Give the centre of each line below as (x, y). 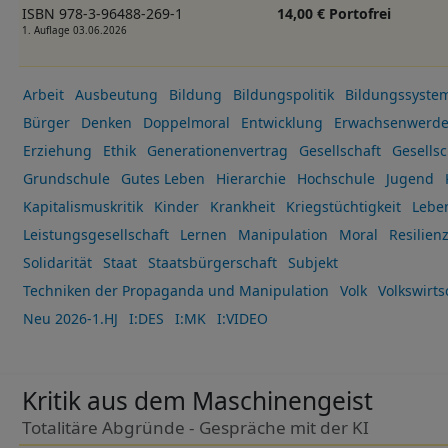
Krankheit (242, 207)
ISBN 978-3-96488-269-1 (102, 13)
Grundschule (66, 179)
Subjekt (312, 263)
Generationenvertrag (217, 151)
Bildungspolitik (283, 95)
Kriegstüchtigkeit (343, 207)
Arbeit (43, 95)
